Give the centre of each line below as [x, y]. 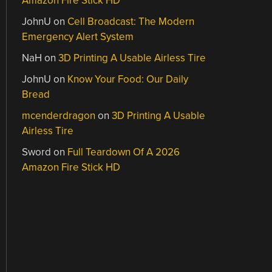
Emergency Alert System [78, 37]
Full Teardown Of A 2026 [124, 152]
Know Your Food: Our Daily [128, 79]
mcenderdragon [59, 116]
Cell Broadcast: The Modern [131, 22]
